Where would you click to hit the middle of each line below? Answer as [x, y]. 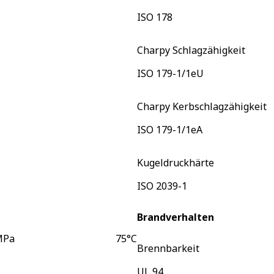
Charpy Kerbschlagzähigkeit [202, 106]
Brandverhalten [176, 217]
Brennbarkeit [168, 249]
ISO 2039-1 [162, 186]
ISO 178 [155, 17]
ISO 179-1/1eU [170, 73]
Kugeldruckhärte [176, 162]
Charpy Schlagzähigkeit [191, 50]
